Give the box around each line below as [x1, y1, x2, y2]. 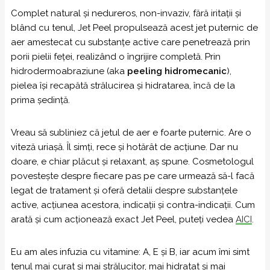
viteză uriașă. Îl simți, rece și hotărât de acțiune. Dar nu [11, 142, 238, 152]
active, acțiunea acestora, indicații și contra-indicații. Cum [11, 199, 255, 210]
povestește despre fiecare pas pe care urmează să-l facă [11, 171, 254, 181]
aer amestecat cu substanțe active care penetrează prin [11, 37, 250, 48]
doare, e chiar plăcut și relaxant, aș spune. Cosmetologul [11, 156, 254, 167]
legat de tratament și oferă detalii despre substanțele [11, 185, 237, 196]
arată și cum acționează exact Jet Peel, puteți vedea [11, 214, 236, 225]
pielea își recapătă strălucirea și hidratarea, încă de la [11, 80, 235, 91]
